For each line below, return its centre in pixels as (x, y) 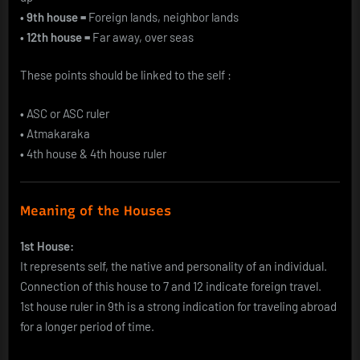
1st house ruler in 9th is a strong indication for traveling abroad (178, 306)
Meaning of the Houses (96, 210)
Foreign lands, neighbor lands (164, 16)
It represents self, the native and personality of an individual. (174, 266)
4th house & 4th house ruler (95, 153)
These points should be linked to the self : (126, 75)
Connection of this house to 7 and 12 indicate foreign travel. (171, 286)
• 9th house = (54, 16)
